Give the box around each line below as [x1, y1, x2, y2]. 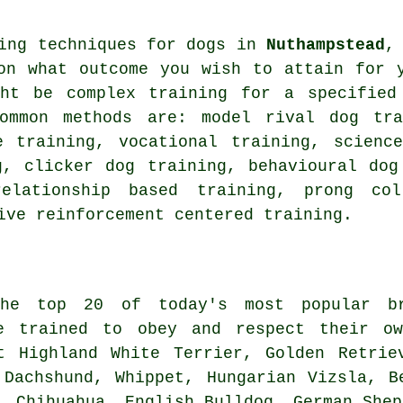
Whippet [115, 369, 185, 388]
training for [148, 85, 271, 103]
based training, [110, 182, 304, 201]
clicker [24, 157, 94, 176]
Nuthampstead [266, 36, 386, 55]
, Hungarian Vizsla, [184, 369, 389, 388]
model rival [201, 109, 315, 128]
